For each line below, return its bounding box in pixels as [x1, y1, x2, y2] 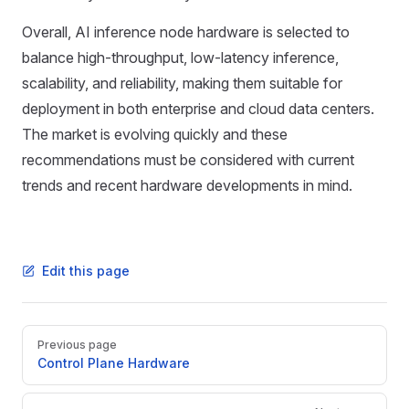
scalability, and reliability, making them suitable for [22, 74, 342, 92]
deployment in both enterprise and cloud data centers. [22, 100, 374, 118]
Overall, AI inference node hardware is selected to [22, 23, 350, 41]
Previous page [37, 338, 117, 351]
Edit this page [42, 263, 130, 278]
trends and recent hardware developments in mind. [22, 176, 352, 194]
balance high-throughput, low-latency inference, [22, 48, 339, 67]
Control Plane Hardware [37, 355, 190, 371]
